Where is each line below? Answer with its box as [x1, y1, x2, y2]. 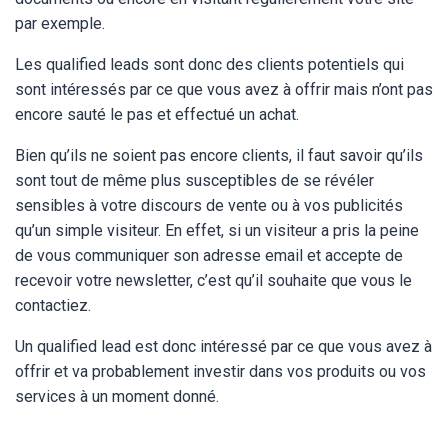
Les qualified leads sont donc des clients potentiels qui [15, 55, 404, 74]
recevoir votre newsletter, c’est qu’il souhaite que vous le [15, 271, 412, 290]
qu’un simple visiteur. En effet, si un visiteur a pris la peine [15, 221, 419, 240]
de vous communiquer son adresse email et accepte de [15, 246, 403, 265]
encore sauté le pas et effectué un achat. [15, 105, 307, 124]
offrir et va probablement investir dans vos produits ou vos [15, 362, 426, 381]
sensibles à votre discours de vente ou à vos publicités [15, 196, 403, 215]
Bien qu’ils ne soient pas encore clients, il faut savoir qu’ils [15, 146, 423, 165]
